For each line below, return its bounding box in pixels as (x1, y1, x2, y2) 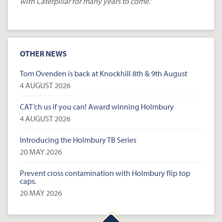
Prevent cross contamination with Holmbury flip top (20, 168, 190, 178)
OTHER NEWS (20, 49, 67, 59)
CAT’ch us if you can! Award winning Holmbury (20, 102, 174, 112)
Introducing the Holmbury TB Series (20, 135, 136, 145)
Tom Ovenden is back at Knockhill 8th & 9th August (20, 68, 187, 79)
